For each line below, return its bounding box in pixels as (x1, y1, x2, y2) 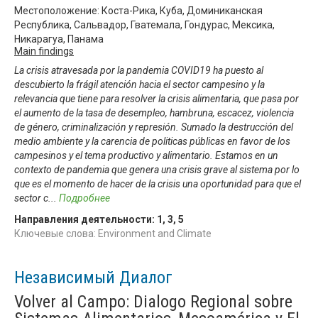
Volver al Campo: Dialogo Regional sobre (14, 291, 292, 312)
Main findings (14, 45, 74, 57)
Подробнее (59, 192, 110, 204)
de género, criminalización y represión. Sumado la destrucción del (14, 121, 293, 133)
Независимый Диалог (14, 267, 172, 287)
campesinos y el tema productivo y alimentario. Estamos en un (14, 149, 278, 161)
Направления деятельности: (14, 213, 157, 225)
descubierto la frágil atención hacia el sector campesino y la (14, 78, 265, 90)
